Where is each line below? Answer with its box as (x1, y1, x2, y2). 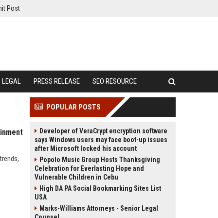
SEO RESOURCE (92, 77, 137, 86)
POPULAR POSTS (46, 103, 101, 111)
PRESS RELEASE (34, 77, 80, 86)
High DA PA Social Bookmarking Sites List (39, 184, 161, 192)
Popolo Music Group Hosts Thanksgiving (39, 156, 160, 163)
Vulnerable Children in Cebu (35, 173, 118, 181)
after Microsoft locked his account (35, 145, 137, 152)
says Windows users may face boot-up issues (35, 136, 167, 144)
